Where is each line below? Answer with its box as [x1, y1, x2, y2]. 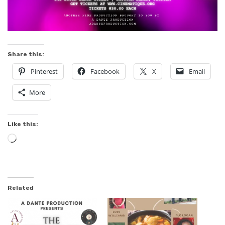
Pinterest [31, 66, 58, 76]
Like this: [8, 120, 38, 128]
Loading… [16, 134, 52, 144]
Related [8, 184, 34, 191]
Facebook [90, 66, 120, 76]
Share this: [8, 50, 44, 58]
